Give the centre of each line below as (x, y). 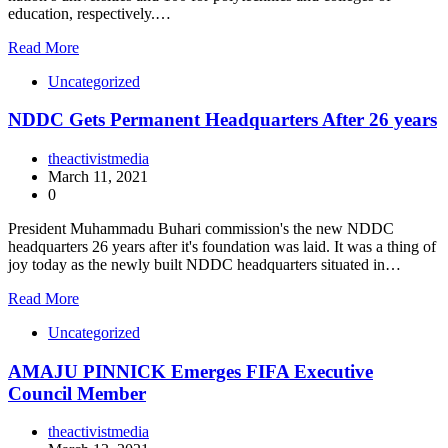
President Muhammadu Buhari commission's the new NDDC (201, 228)
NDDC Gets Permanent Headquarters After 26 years (222, 120)
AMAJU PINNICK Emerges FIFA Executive (190, 371)
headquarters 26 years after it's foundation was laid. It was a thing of (222, 246)
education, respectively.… (89, 13)
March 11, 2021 (98, 176)
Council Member (77, 393)
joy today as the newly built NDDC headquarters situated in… (204, 264)
